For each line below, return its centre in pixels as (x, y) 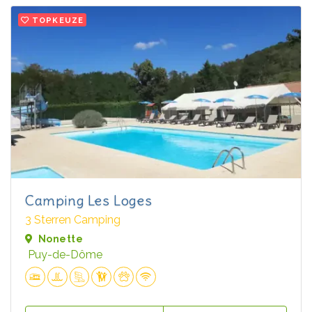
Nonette (61, 239)
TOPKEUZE (58, 21)
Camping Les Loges (89, 201)
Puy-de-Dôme (65, 255)
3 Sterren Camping (73, 220)
